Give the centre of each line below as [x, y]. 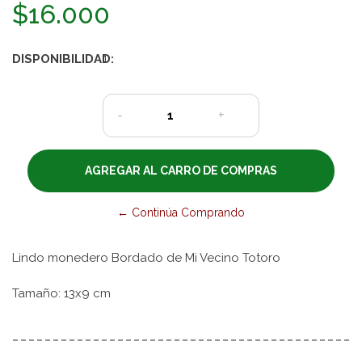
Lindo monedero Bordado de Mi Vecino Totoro [146, 257]
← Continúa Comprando [181, 212]
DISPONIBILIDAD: [63, 59]
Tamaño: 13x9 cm [61, 293]
